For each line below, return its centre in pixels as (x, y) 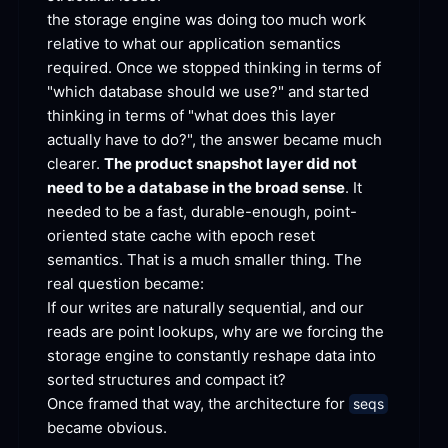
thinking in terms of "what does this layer (191, 116)
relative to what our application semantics (194, 44)
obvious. (135, 428)
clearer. (75, 164)
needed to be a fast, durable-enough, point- (202, 212)
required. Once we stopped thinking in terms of (214, 68)
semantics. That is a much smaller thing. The (204, 260)
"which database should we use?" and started (208, 92)
